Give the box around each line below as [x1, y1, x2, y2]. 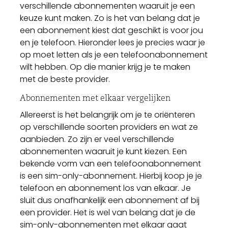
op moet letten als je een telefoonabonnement [20, 49, 208, 61]
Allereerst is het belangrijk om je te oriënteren [20, 109, 195, 121]
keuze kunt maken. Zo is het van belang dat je [20, 12, 201, 24]
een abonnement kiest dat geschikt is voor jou [20, 24, 204, 36]
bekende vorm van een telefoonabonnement [20, 158, 202, 170]
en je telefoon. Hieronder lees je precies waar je [20, 37, 206, 48]
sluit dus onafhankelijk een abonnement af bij [20, 194, 200, 207]
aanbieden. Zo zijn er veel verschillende [20, 133, 175, 146]
